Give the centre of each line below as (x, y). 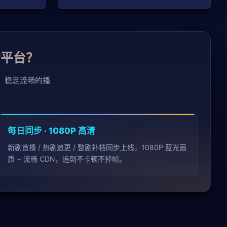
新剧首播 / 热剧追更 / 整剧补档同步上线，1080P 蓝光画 (97, 147)
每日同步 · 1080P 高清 (52, 130)
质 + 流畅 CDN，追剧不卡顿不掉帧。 (67, 159)
